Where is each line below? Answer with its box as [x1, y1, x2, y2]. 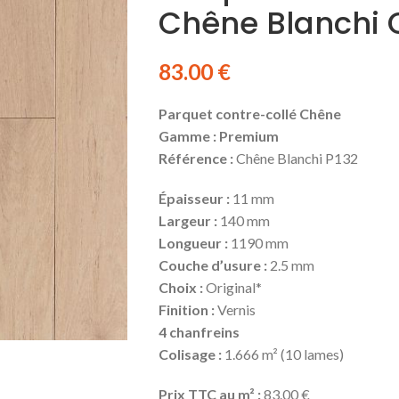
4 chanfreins [158, 322, 240, 340]
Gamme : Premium [158, 126, 279, 144]
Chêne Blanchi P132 [232, 149, 358, 167]
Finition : [158, 300, 215, 318]
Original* [205, 278, 262, 296]
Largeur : [158, 211, 220, 229]
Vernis [214, 300, 256, 318]
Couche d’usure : [158, 256, 267, 273]
